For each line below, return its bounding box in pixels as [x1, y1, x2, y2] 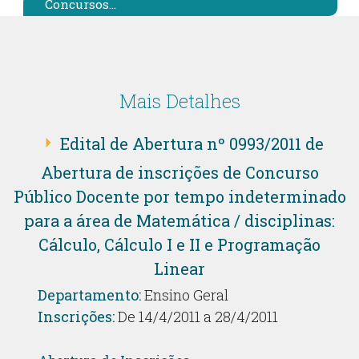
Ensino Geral [140, 285, 228, 305]
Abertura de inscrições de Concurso [40, 162, 319, 183]
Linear [154, 258, 205, 279]
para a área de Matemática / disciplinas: [24, 210, 335, 231]
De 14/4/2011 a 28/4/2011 [114, 307, 278, 326]
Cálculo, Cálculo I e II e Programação [38, 234, 321, 255]
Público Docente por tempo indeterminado [13, 186, 346, 207]
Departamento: [37, 285, 141, 305]
